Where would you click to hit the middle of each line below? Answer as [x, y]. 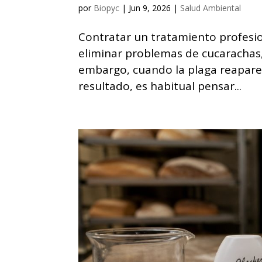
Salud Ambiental [211, 8]
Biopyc [107, 8]
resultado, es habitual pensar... [160, 86]
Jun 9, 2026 [150, 8]
